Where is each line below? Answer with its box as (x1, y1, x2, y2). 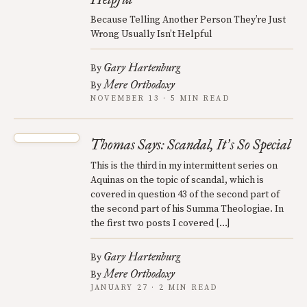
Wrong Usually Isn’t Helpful (90, 28, 212, 40)
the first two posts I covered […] (90, 217, 230, 230)
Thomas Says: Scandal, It (90, 136, 226, 153)
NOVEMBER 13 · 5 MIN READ (90, 94, 230, 103)
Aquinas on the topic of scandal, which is (90, 174, 264, 186)
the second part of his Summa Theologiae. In (90, 203, 284, 215)
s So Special (230, 136, 291, 153)
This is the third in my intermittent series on (90, 160, 278, 172)
